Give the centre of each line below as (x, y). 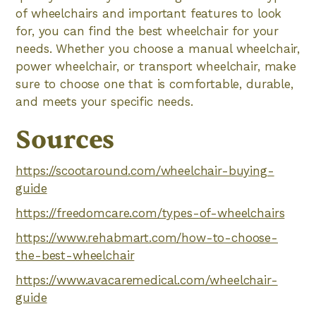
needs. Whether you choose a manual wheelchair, (158, 49)
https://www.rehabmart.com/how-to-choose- (147, 238)
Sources (65, 140)
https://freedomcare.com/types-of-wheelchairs (150, 213)
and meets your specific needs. (104, 102)
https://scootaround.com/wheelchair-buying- (145, 171)
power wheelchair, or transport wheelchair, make (156, 66)
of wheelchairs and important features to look (149, 13)
